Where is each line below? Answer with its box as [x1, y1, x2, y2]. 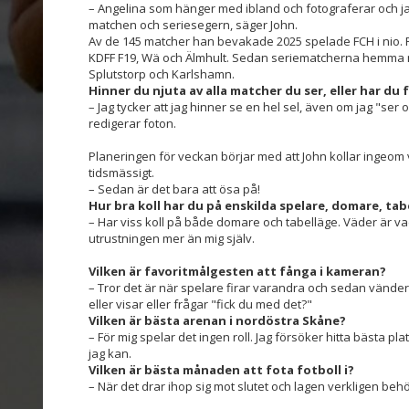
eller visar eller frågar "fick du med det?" [89, 295, 312, 312]
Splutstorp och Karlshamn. [89, 65, 235, 82]
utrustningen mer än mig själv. [89, 229, 257, 246]
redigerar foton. [89, 114, 176, 131]
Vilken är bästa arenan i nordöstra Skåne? [89, 311, 346, 329]
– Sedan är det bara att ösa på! [89, 180, 260, 197]
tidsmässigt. [89, 163, 157, 181]
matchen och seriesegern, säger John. [89, 16, 298, 33]
